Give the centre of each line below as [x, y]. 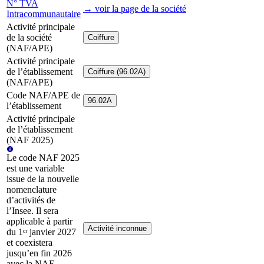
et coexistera [29, 243]
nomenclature [32, 190]
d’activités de [31, 200]
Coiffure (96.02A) [117, 72]
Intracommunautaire [44, 14]
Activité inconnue [117, 229]
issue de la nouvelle [43, 179]
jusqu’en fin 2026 [39, 253]
